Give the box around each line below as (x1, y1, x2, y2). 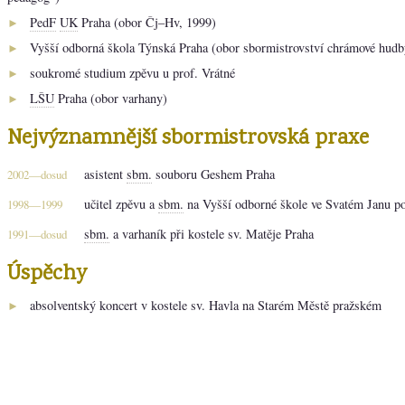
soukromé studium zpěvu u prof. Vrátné (30, 63, 235, 81)
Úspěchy (7, 258, 87, 290)
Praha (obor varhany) (54, 89, 167, 107)
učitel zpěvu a (84, 194, 158, 212)
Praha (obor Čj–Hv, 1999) (78, 13, 216, 31)
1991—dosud (7, 225, 67, 242)
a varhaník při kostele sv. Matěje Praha (109, 224, 314, 242)
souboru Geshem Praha (152, 165, 275, 183)
